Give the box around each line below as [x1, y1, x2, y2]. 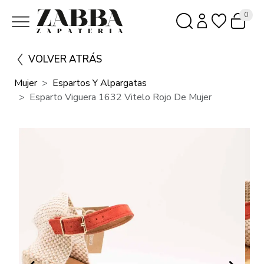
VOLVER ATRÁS [28, 52, 102, 66]
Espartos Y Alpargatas [52, 76, 147, 90]
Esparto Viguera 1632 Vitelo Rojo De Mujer [29, 90, 212, 104]
